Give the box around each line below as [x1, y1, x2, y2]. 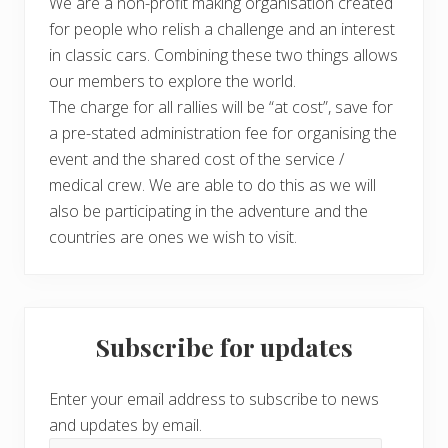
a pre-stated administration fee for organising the [49, 122, 397, 145]
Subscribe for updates [95, 330, 353, 364]
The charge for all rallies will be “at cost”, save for [49, 96, 393, 119]
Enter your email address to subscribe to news [49, 388, 379, 411]
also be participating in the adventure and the [49, 200, 368, 223]
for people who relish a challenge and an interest [49, 18, 395, 41]
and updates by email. [49, 414, 202, 437]
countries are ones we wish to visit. [49, 226, 297, 249]
